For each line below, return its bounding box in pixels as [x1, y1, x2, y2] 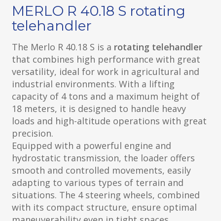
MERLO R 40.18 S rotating [12, 2, 185, 19]
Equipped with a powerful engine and [12, 139, 171, 151]
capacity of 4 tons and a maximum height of [12, 90, 200, 102]
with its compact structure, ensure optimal [12, 201, 197, 213]
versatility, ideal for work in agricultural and [12, 65, 199, 77]
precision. [12, 127, 53, 139]
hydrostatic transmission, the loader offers [12, 151, 195, 164]
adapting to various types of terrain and [12, 176, 184, 188]
